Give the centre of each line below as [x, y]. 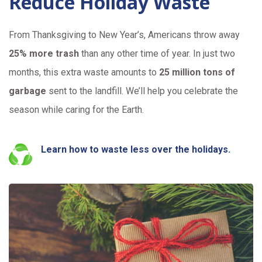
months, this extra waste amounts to [84, 72]
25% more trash [44, 54]
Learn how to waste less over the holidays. [136, 149]
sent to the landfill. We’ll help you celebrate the [142, 91]
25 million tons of [197, 72]
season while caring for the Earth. [76, 110]
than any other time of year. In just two [157, 54]
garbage [27, 91]
